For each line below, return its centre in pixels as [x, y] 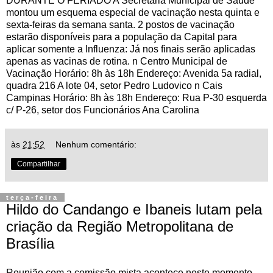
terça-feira [32, 198]
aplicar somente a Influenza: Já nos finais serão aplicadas [131, 49]
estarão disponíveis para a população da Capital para [122, 37]
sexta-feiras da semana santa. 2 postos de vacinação [120, 25]
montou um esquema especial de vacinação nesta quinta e [133, 13]
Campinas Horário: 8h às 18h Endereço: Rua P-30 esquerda [136, 98]
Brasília [30, 244]
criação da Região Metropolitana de [120, 227]
